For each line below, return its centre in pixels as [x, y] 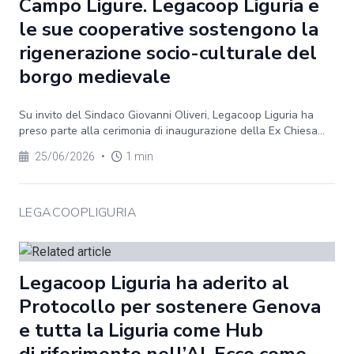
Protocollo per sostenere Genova [170, 307]
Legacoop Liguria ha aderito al [154, 283]
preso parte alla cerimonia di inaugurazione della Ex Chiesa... [172, 131]
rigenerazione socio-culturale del [168, 53]
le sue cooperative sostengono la [169, 29]
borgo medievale [95, 77]
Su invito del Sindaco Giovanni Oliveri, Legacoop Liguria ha [166, 115]
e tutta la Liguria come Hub [141, 330]
